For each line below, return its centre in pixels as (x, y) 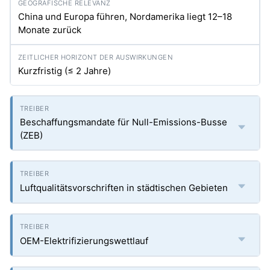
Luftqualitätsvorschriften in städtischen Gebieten (124, 188)
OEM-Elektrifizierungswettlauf (84, 241)
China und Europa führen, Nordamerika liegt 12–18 (125, 17)
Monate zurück (50, 30)
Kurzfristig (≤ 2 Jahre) (64, 71)
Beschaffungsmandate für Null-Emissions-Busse (124, 122)
